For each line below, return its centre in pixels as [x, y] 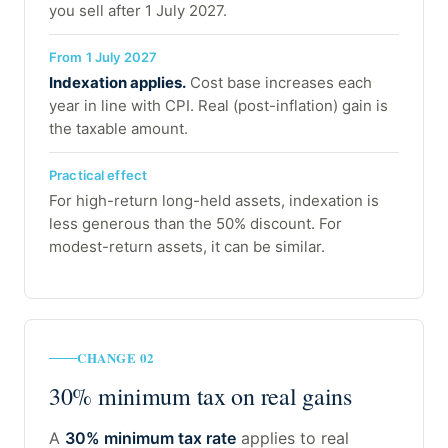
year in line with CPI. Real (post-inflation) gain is [218, 106]
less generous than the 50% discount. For [195, 224]
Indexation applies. [117, 83]
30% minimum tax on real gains [200, 396]
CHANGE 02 [116, 358]
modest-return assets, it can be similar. [187, 247]
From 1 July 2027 [103, 57]
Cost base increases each [279, 83]
